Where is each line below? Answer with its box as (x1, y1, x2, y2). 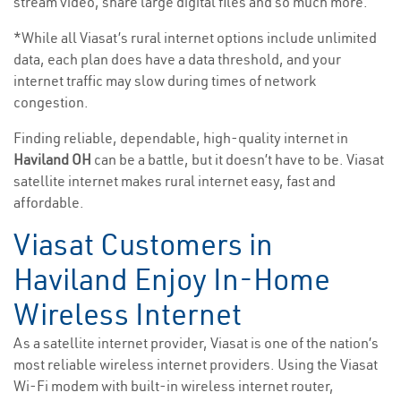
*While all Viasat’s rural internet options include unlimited (13, 29, 377, 47)
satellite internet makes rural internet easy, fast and (13, 172, 336, 191)
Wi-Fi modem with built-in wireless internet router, (13, 377, 334, 396)
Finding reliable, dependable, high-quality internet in (13, 129, 348, 148)
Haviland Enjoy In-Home (13, 260, 330, 299)
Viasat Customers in (13, 226, 273, 264)
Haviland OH (13, 150, 94, 169)
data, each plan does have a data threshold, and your (13, 50, 341, 69)
